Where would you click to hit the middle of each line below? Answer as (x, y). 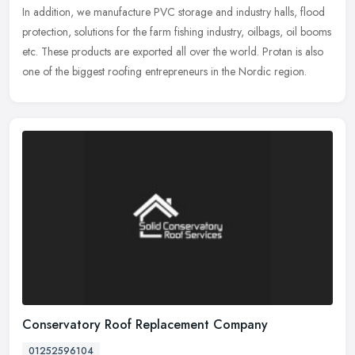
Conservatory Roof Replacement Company (145, 324)
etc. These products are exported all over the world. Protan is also (173, 52)
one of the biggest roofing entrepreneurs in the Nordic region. (164, 72)
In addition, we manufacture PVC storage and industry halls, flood (174, 12)
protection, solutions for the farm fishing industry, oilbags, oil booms (177, 32)
